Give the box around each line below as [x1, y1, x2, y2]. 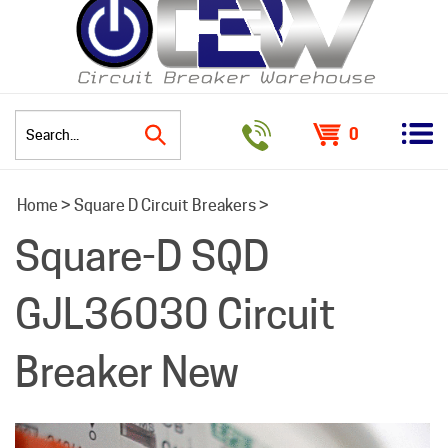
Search [179, 138, 231, 158]
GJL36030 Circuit [15, 289, 336, 340]
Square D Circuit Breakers [74, 196, 256, 216]
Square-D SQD [15, 231, 270, 282]
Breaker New [15, 347, 239, 398]
